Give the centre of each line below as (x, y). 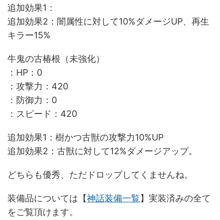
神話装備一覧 (113, 198)
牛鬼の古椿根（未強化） (56, 58)
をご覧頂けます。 (43, 212)
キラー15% (29, 35)
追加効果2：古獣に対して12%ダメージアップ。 (102, 151)
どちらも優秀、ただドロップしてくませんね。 (100, 174)
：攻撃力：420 (38, 86)
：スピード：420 (42, 113)
